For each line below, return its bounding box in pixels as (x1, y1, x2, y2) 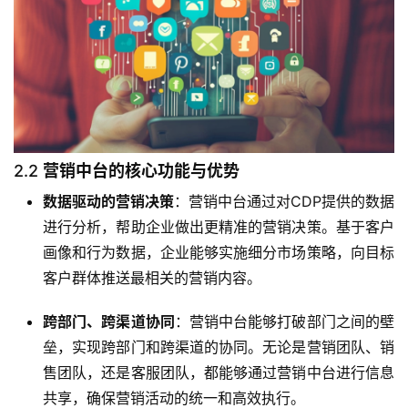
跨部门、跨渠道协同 (43, 312, 175, 331)
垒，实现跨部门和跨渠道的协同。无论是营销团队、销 (43, 338, 394, 357)
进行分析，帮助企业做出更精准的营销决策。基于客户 (43, 218, 394, 237)
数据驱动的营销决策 (43, 192, 174, 211)
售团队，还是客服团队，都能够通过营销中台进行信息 (43, 363, 394, 382)
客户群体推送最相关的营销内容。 (43, 269, 261, 288)
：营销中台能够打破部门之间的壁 (174, 312, 395, 331)
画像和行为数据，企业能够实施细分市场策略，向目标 (43, 243, 394, 262)
